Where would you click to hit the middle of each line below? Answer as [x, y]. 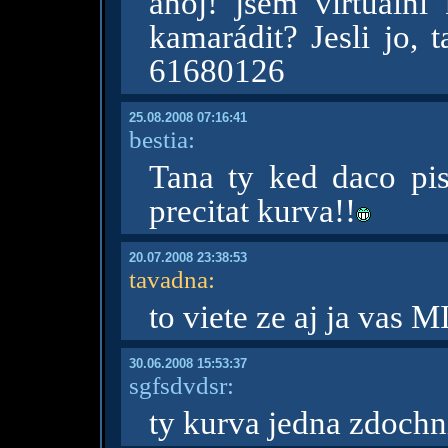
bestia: [161, 139]
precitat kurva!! [252, 211]
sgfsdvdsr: [181, 385]
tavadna [168, 279]
